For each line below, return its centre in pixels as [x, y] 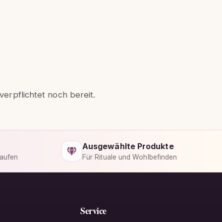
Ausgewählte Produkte [128, 146]
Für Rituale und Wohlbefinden [130, 157]
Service [93, 210]
